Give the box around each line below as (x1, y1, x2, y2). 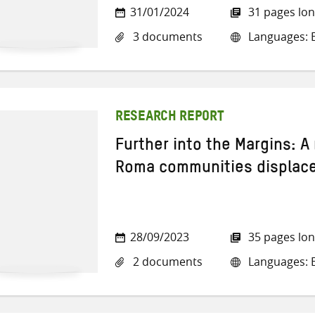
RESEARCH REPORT (115, 115, 224, 122)
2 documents (130, 253, 202, 269)
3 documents (130, 28, 202, 44)
